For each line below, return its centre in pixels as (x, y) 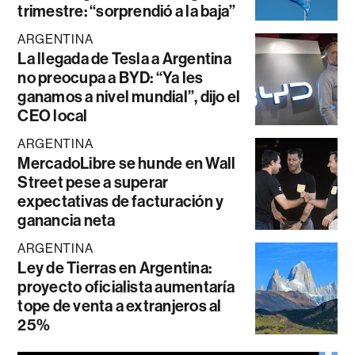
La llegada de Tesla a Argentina (124, 58)
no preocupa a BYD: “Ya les (111, 77)
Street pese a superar (93, 182)
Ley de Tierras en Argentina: (115, 267)
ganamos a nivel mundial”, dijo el (129, 96)
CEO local (53, 115)
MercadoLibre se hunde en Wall (127, 163)
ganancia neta (67, 220)
